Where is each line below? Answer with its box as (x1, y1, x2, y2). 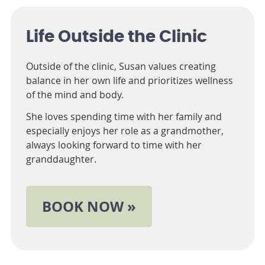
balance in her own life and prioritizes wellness (25, 74, 233, 88)
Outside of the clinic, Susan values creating (25, 60, 216, 73)
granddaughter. (25, 153, 96, 166)
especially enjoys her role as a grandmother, (25, 124, 224, 138)
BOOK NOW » (41, 196, 136, 217)
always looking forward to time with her (25, 138, 202, 152)
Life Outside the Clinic (25, 29, 207, 46)
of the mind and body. (25, 88, 124, 102)
